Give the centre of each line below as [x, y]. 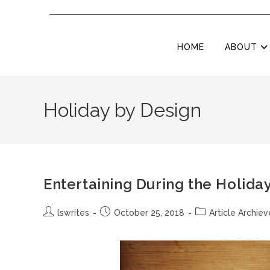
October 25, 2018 [149, 213]
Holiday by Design [122, 110]
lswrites [73, 213]
